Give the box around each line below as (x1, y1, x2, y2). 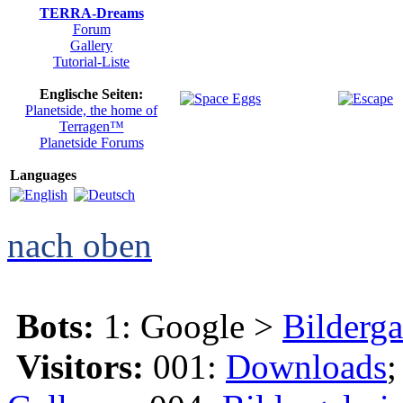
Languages (10, 167, 76, 183)
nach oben (7, 226, 152, 264)
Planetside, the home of (25, 103, 157, 118)
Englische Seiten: (40, 86, 143, 102)
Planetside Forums (39, 135, 144, 150)
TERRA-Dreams (39, 5, 144, 21)
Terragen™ (58, 119, 124, 134)
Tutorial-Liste (53, 54, 130, 69)
